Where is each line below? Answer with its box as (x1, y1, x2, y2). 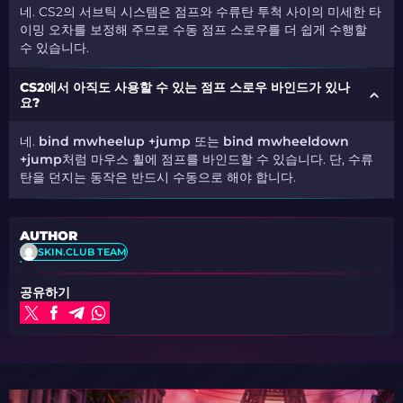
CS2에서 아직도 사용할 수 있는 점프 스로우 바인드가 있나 (20, 79, 351, 94)
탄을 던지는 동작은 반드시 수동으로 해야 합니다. (20, 170, 297, 185)
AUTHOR (20, 228, 78, 244)
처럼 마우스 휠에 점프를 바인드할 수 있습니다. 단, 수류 (62, 152, 374, 167)
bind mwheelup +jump (39, 134, 192, 149)
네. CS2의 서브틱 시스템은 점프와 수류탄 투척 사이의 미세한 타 (20, 4, 382, 19)
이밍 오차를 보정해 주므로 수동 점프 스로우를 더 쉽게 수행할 (20, 22, 368, 37)
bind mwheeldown (223, 134, 350, 149)
